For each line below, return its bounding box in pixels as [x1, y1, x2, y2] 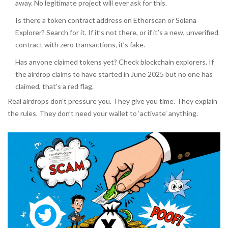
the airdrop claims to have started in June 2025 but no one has [15, 70, 213, 79]
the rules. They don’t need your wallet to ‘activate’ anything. [8, 109, 198, 118]
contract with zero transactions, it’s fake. [15, 40, 145, 49]
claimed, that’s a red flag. [15, 82, 94, 91]
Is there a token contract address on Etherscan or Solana [15, 16, 196, 25]
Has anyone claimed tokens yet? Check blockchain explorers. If [15, 58, 214, 67]
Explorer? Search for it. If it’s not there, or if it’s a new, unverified [15, 28, 218, 37]
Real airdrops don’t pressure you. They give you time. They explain [8, 97, 217, 106]
